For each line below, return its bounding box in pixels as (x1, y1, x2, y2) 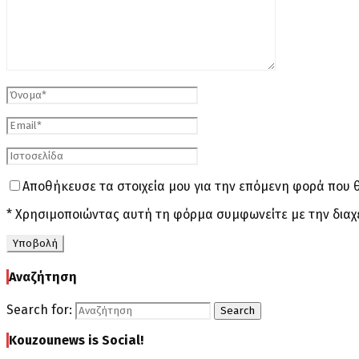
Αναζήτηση (9, 269, 77, 285)
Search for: (6, 301, 72, 317)
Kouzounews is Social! (9, 332, 143, 348)
